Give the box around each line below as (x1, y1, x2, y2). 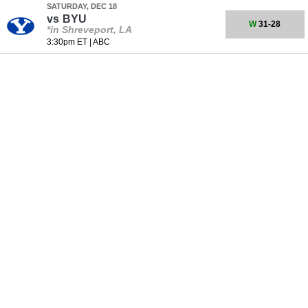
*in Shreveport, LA (46, 24, 132, 35)
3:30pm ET (46, 37, 87, 47)
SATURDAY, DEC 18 (46, 2, 117, 10)
